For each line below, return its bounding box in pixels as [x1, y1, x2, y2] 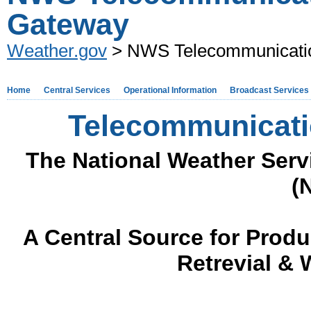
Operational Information [124, 85, 217, 95]
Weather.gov [7, 41, 107, 60]
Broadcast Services [230, 85, 309, 95]
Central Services [44, 85, 110, 95]
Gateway [7, 8, 129, 41]
